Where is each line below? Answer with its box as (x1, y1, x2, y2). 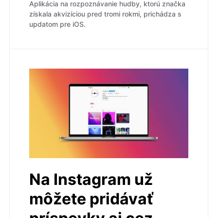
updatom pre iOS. (29, 19, 86, 28)
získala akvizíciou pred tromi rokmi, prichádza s (29, 9, 182, 18)
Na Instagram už (29, 169, 153, 189)
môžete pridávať (29, 189, 154, 208)
